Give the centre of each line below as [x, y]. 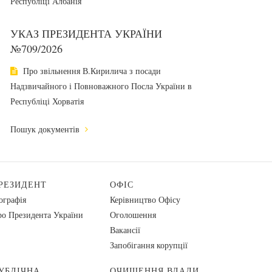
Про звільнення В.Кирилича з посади [91, 71]
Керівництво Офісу [145, 199]
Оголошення [133, 215]
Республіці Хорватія [47, 101]
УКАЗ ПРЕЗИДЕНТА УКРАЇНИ [86, 33]
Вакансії [125, 230]
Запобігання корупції [149, 245]
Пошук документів [46, 129]
